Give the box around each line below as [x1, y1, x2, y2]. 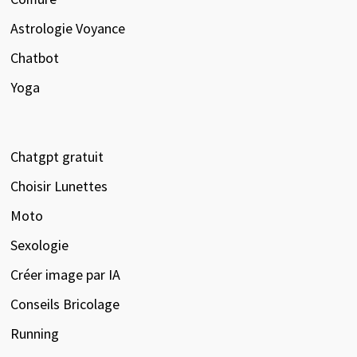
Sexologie [10, 235, 69, 254]
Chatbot [10, 48, 59, 67]
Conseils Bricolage [10, 294, 120, 313]
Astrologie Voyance [10, 18, 125, 37]
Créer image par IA [10, 265, 120, 284]
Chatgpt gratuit [10, 147, 104, 166]
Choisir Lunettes [10, 176, 108, 195]
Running [10, 324, 59, 343]
